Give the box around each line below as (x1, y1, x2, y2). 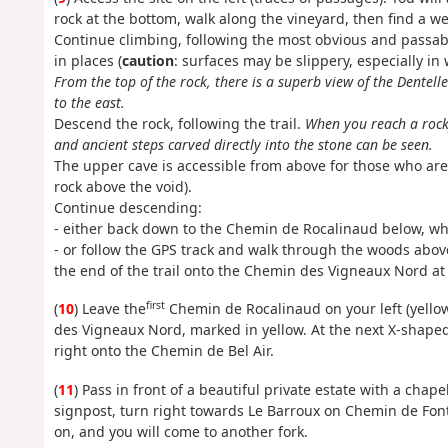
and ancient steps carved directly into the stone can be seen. (53, 134, 433, 154)
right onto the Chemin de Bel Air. (53, 341, 274, 361)
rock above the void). (53, 176, 192, 196)
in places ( (53, 50, 122, 70)
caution (121, 50, 174, 70)
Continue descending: (53, 197, 202, 217)
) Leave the (73, 299, 146, 319)
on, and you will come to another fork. (53, 421, 308, 441)
